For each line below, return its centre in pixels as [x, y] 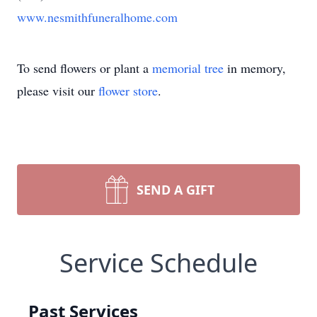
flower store [128, 91]
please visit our [58, 91]
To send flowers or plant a [85, 68]
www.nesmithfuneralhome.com [97, 17]
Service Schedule [158, 263]
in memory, [255, 68]
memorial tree [188, 68]
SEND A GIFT [175, 190]
